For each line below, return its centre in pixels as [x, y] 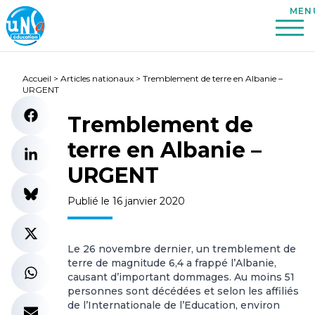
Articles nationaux [97, 78]
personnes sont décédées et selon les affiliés [183, 291]
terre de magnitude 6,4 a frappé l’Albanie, [172, 263]
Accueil [37, 78]
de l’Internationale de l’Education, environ [174, 305]
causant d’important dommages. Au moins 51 [181, 277]
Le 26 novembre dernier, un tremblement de [182, 249]
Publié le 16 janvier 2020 [126, 201]
